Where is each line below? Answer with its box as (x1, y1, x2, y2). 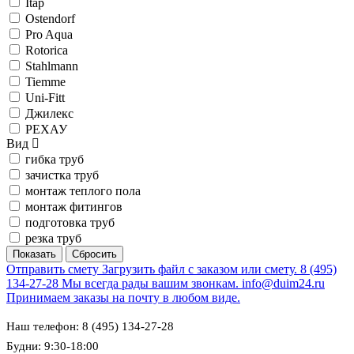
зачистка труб (25, 168, 99, 183)
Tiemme (25, 75, 66, 89)
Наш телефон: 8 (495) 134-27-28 (6, 320, 174, 333)
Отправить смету (6, 262, 102, 277)
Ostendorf (25, 12, 75, 26)
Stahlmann (25, 59, 78, 73)
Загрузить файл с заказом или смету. (102, 262, 297, 277)
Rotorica (25, 43, 68, 58)
